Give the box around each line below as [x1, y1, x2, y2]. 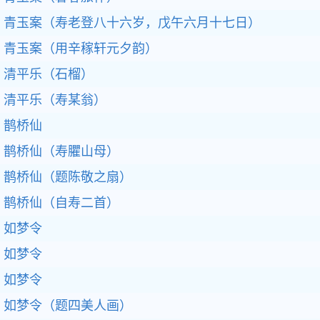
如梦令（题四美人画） [4, 299, 132, 313]
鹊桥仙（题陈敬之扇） [4, 170, 132, 184]
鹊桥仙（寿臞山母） [4, 144, 119, 159]
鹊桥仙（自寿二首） [4, 196, 119, 210]
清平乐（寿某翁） [4, 93, 106, 107]
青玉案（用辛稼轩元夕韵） [4, 41, 158, 56]
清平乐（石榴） [4, 67, 94, 81]
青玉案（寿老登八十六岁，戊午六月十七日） [4, 16, 261, 30]
